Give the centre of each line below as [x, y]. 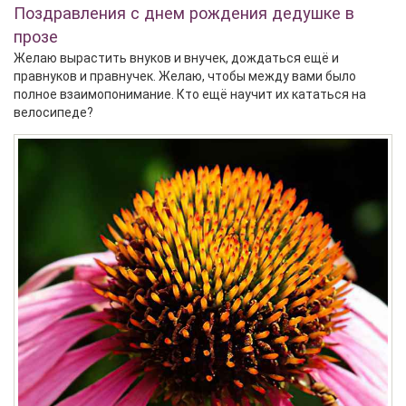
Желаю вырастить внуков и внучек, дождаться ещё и [176, 58]
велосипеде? [53, 112]
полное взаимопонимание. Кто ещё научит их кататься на [190, 94]
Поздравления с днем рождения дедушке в [184, 13]
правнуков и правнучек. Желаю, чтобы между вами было [185, 76]
